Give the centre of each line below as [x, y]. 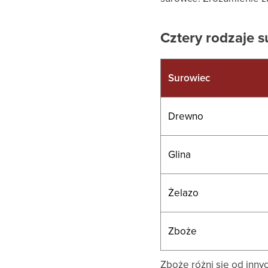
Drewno [186, 116]
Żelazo [184, 192]
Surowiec [189, 77]
